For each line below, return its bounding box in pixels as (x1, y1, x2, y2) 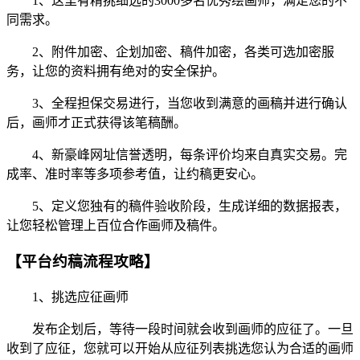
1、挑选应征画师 (6, 289, 129, 304)
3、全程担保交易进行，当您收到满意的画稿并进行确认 (6, 96, 347, 111)
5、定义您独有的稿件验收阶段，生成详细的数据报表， (6, 199, 347, 214)
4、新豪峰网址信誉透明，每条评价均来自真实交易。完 (6, 148, 347, 162)
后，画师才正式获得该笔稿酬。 (6, 116, 186, 130)
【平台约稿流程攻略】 (6, 253, 159, 271)
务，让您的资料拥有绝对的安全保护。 (6, 64, 225, 79)
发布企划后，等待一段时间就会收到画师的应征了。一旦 (6, 321, 354, 336)
